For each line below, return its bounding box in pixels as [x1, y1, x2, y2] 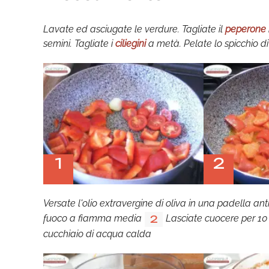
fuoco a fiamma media [43, 213, 142, 225]
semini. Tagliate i [43, 37, 115, 49]
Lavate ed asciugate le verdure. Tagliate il [43, 23, 225, 35]
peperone [225, 23, 266, 35]
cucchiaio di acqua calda [43, 228, 151, 240]
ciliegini [115, 37, 146, 49]
